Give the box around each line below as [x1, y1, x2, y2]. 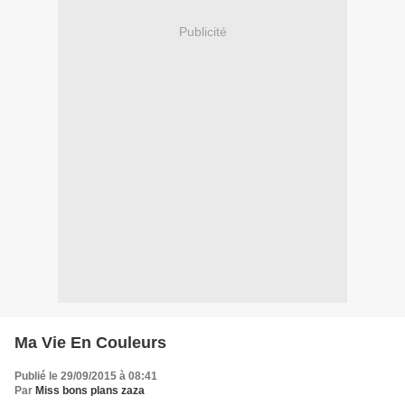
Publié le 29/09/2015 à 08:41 [14, 370, 157, 383]
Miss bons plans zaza [35, 384, 145, 398]
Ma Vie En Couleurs [14, 334, 166, 353]
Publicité [178, 24, 227, 39]
